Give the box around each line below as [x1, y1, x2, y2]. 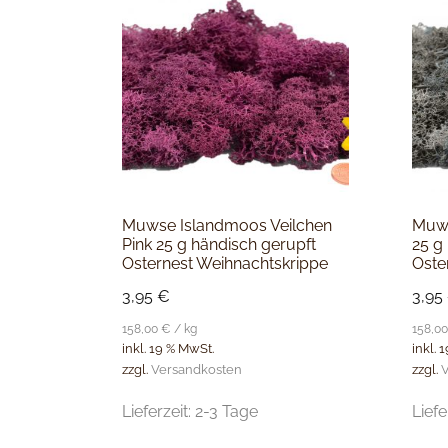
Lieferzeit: [122, 401, 195, 421]
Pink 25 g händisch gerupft [122, 235, 316, 255]
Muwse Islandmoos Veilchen [122, 216, 332, 236]
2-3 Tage [195, 401, 258, 421]
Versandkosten [151, 361, 242, 377]
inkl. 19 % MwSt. [122, 341, 214, 357]
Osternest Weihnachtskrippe [122, 254, 328, 274]
